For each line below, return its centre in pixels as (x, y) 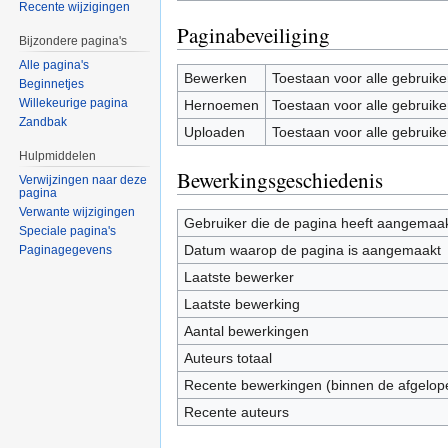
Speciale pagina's (68, 230)
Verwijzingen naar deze (83, 179)
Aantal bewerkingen (246, 330)
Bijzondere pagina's (73, 41)
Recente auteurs (236, 411)
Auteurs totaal (227, 357)
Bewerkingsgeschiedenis (280, 179)
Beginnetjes (52, 84)
